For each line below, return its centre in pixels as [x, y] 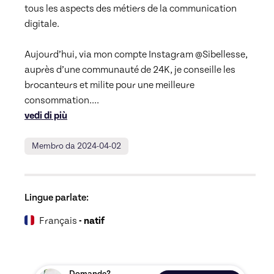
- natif [92, 221]
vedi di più [46, 116]
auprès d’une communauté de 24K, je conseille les [130, 70]
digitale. [42, 24]
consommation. [58, 101]
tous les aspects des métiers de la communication [131, 9]
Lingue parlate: [57, 198]
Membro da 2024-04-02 [76, 146]
